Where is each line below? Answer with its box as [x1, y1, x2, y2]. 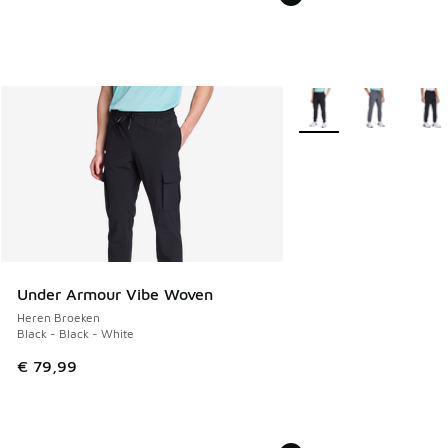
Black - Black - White [17, 326, 134, 342]
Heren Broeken [17, 310, 100, 326]
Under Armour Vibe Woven [17, 285, 213, 304]
